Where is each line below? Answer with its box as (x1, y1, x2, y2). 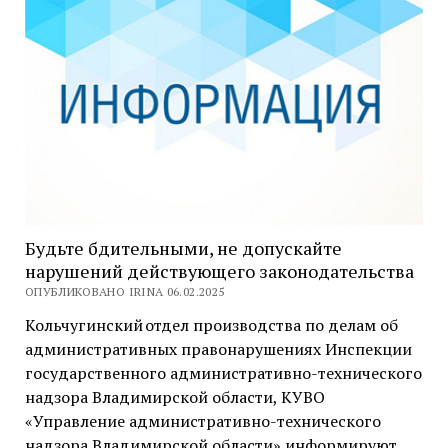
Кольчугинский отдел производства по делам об (24, 314, 398, 337)
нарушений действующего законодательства (24, 259, 414, 284)
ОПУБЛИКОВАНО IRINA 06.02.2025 (24, 284, 225, 300)
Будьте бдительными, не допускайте (24, 236, 342, 261)
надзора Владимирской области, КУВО (24, 386, 325, 409)
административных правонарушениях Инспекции (24, 338, 412, 361)
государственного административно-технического (24, 362, 422, 385)
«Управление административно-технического (24, 410, 381, 433)
